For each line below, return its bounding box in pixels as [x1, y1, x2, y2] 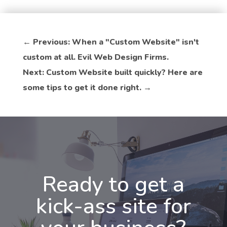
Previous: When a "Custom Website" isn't [32, 36, 199, 48]
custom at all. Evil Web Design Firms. [22, 51, 169, 63]
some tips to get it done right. [22, 82, 141, 93]
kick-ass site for [35, 191, 191, 221]
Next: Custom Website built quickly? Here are [22, 66, 203, 78]
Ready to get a [42, 169, 185, 199]
